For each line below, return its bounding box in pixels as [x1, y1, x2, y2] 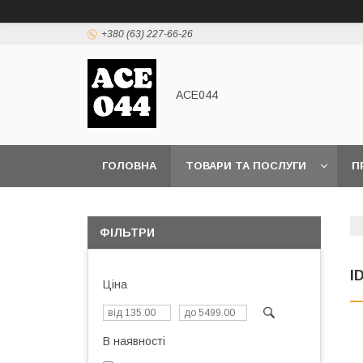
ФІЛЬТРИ [100, 226, 155, 239]
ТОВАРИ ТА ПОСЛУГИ [186, 160, 306, 172]
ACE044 [176, 88, 218, 101]
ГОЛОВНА [102, 160, 156, 172]
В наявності [103, 335, 165, 348]
